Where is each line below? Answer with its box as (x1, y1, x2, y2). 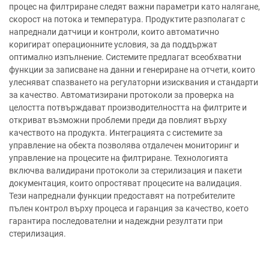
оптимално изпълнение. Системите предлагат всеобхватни (9, 52, 241, 62)
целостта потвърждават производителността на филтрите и (9, 103, 247, 112)
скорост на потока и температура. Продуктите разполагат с (9, 14, 245, 24)
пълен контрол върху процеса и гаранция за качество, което (9, 204, 249, 213)
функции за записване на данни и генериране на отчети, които (9, 65, 255, 74)
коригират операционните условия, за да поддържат (9, 40, 217, 49)
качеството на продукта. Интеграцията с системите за (9, 128, 223, 138)
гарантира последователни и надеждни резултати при (9, 216, 223, 226)
